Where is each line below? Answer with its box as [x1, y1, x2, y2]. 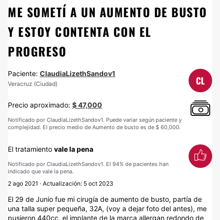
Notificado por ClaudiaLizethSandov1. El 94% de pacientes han [8, 161, 168, 167]
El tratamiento [8, 145, 54, 153]
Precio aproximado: [8, 101, 72, 109]
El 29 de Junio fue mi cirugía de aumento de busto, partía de [8, 195, 202, 203]
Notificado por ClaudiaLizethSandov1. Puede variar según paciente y [8, 116, 182, 123]
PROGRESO [8, 42, 66, 60]
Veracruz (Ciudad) [8, 80, 57, 87]
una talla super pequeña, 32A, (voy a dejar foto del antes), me [8, 204, 207, 213]
